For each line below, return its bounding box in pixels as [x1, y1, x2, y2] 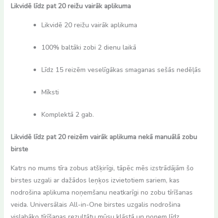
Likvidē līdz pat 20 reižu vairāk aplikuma [10, 1, 131, 11]
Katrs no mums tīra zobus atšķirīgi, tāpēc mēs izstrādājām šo [10, 163, 194, 173]
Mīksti [41, 87, 59, 97]
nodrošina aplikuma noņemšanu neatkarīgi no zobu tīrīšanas [10, 187, 193, 197]
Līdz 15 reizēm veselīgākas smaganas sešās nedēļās [41, 65, 201, 74]
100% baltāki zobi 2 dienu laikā [41, 42, 136, 52]
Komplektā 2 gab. [41, 109, 94, 119]
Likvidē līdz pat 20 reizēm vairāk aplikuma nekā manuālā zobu [10, 132, 197, 142]
